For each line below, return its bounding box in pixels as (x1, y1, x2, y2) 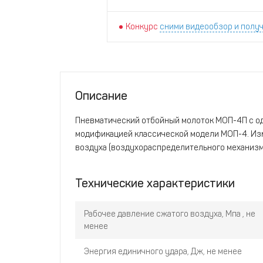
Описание (75, 89, 127, 103)
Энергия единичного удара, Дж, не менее (84, 247, 242, 257)
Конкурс (126, 22, 158, 32)
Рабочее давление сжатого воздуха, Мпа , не (84, 209, 255, 219)
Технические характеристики (75, 176, 235, 190)
